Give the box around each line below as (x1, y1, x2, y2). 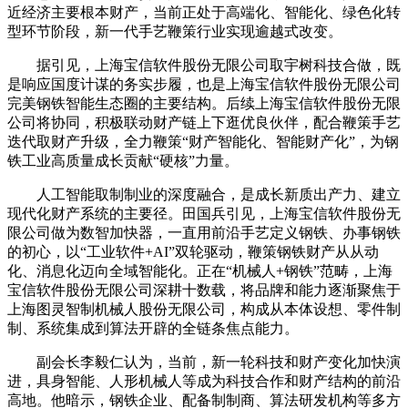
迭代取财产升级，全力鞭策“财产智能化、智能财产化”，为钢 (7, 133, 399, 149)
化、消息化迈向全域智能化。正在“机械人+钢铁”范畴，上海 (7, 262, 393, 279)
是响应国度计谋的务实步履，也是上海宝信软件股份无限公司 (7, 76, 401, 92)
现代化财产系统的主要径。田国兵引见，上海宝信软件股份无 (7, 205, 401, 221)
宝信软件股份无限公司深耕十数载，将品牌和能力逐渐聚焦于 (7, 281, 401, 298)
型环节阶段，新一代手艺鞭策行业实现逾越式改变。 (7, 23, 342, 39)
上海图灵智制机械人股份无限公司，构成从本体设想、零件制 (7, 301, 401, 317)
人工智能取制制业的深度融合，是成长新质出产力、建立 (7, 186, 401, 202)
